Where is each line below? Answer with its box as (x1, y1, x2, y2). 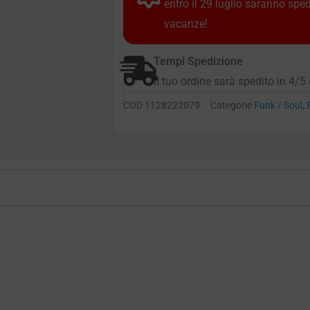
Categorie (210, 100, 252, 112)
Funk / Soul (254, 100, 302, 112)
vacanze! (164, 17, 208, 31)
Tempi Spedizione (154, 55, 243, 69)
